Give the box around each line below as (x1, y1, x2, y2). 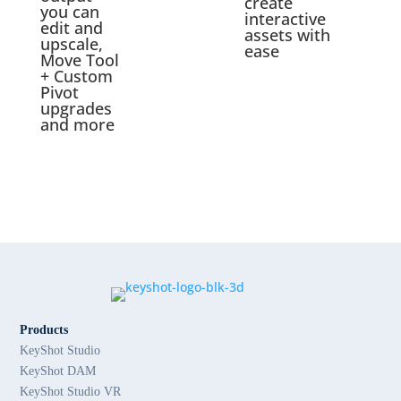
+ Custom (39, 65, 113, 87)
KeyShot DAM (20, 364, 97, 378)
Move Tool (39, 49, 119, 71)
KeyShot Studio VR (20, 385, 122, 398)
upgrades (39, 98, 112, 119)
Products (20, 323, 69, 337)
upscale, (39, 33, 103, 55)
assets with (243, 24, 330, 46)
